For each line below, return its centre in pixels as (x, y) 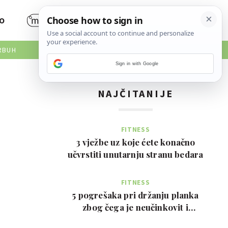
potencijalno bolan (135, 219)
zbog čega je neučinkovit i (135, 207)
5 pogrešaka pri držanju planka (135, 195)
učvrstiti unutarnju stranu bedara (135, 154)
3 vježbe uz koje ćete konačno (135, 142)
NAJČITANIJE (135, 93)
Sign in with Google (137, 64)
